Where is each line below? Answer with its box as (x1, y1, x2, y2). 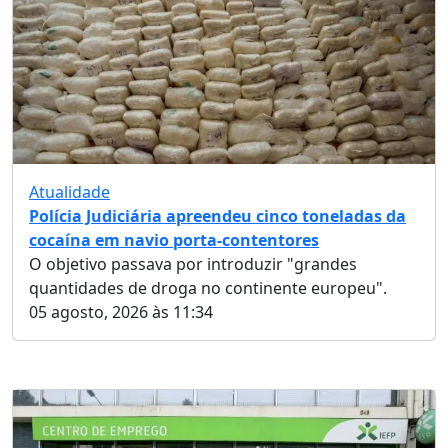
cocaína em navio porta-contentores (29, 229, 319, 252)
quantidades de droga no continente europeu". (29, 277, 387, 300)
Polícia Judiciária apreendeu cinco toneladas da (29, 205, 406, 228)
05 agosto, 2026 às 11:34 (29, 301, 213, 324)
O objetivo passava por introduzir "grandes (29, 253, 357, 276)
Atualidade (29, 181, 110, 204)
